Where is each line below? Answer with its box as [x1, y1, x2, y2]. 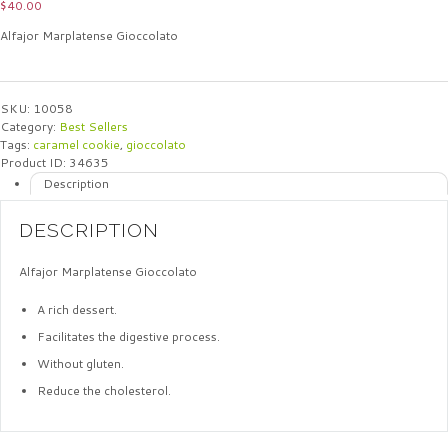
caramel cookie [33, 136, 120, 154]
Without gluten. [37, 354, 124, 372]
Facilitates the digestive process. [37, 327, 220, 345]
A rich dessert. [37, 300, 117, 318]
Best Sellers [59, 118, 128, 136]
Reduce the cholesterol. [37, 381, 171, 399]
